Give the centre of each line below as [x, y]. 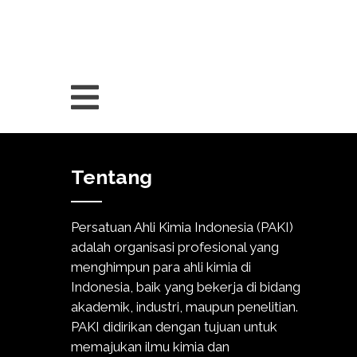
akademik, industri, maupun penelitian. [184, 306]
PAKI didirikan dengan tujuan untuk [174, 326]
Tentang [112, 177]
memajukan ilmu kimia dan [150, 346]
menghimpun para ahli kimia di [161, 267]
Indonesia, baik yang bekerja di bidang [186, 286]
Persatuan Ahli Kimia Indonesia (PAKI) [182, 227]
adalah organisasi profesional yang [175, 247]
